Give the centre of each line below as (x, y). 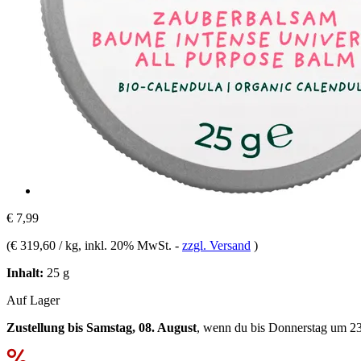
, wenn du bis (232, 327)
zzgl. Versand (216, 245)
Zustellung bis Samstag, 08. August (102, 327)
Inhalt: (25, 272)
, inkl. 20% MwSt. (127, 245)
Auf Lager (33, 300)
